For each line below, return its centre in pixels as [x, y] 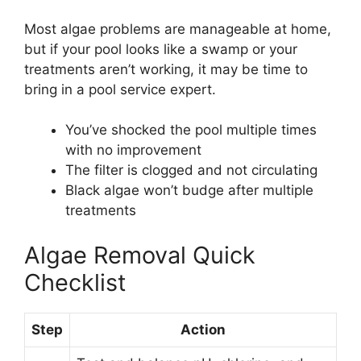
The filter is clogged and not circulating [191, 170]
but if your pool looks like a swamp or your [161, 49]
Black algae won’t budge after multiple [189, 190]
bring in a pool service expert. [120, 89]
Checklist [75, 282]
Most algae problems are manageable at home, [178, 29]
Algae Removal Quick [140, 255]
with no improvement [133, 150]
